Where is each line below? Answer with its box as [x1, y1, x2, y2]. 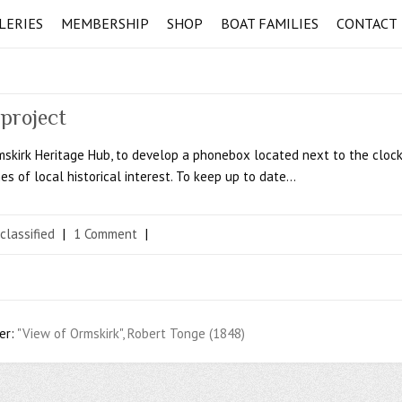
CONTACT [336, 14, 398, 33]
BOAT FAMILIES [221, 14, 319, 33]
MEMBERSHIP [61, 14, 149, 33]
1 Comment [74, 225, 137, 243]
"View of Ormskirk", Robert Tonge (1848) [17, 325, 245, 343]
